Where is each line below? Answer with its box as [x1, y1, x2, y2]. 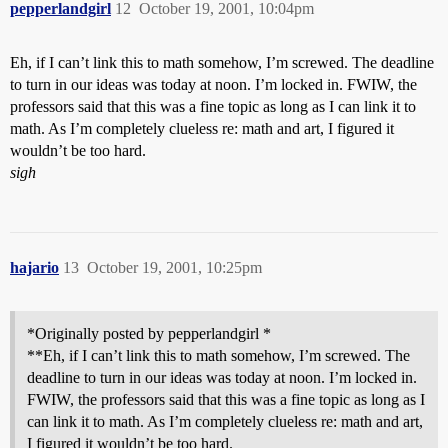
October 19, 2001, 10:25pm [87, 259, 262, 276]
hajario [10, 259, 59, 276]
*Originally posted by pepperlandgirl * [27, 325, 271, 342]
